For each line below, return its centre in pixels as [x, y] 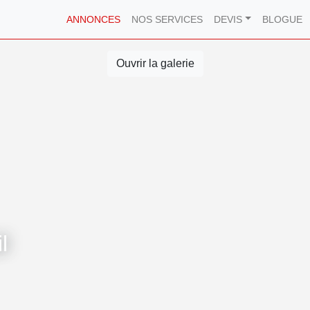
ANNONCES [93, 19]
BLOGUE [283, 19]
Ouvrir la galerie [155, 63]
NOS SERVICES [167, 19]
